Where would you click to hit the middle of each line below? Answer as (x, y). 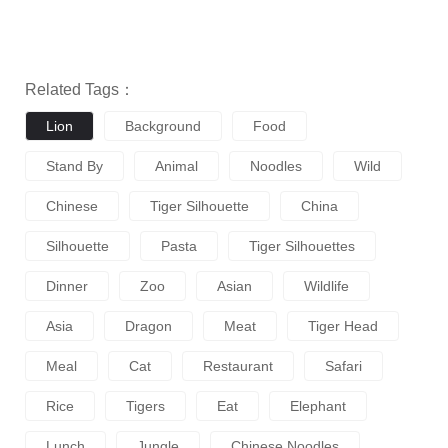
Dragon (148, 326)
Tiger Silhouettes (302, 246)
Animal (176, 166)
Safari (343, 366)
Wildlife (326, 286)
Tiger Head (343, 326)
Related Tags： (80, 90)
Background (163, 126)
